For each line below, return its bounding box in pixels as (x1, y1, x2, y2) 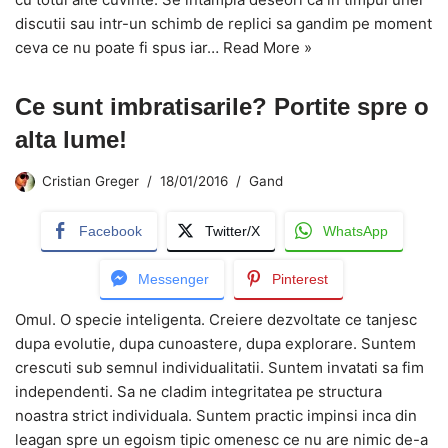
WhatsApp (322, 222, 388, 239)
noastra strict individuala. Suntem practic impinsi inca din (15, 405, 417, 425)
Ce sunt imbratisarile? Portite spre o (15, 92, 429, 120)
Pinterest (272, 270, 328, 287)
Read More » (223, 37, 312, 57)
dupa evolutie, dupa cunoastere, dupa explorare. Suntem (15, 333, 416, 353)
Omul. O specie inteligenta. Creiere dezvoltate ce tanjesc (15, 309, 417, 329)
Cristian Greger (42, 172, 139, 189)
